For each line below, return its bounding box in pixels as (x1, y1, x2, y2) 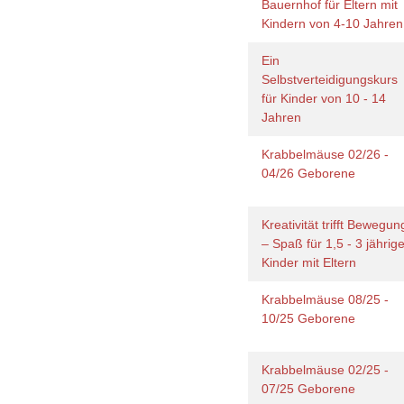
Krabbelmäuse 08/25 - (262, 292, 390, 307)
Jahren (262, 110, 306, 124)
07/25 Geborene (262, 381, 363, 396)
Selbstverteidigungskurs (262, 72, 399, 87)
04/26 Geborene (262, 166, 363, 180)
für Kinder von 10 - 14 (262, 91, 387, 106)
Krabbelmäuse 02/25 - (262, 363, 390, 377)
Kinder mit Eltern (262, 255, 361, 270)
